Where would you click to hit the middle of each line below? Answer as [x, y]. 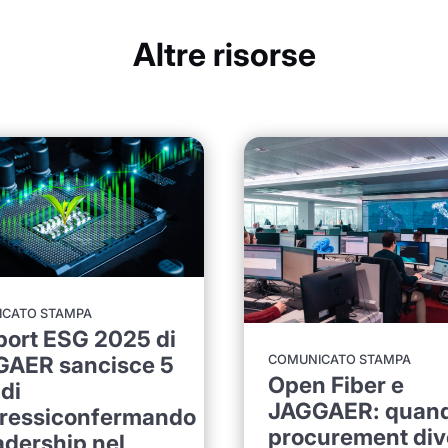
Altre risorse [224, 54]
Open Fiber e [335, 385]
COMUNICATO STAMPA [339, 360]
